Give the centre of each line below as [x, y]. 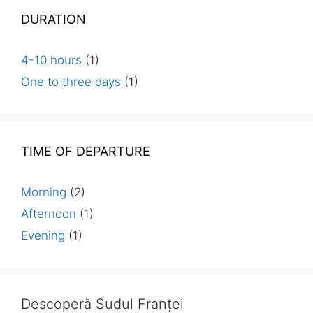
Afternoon [49, 213]
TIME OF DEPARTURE [86, 151]
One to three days [71, 81]
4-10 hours [51, 60]
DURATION [53, 19]
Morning [44, 192]
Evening [43, 235]
